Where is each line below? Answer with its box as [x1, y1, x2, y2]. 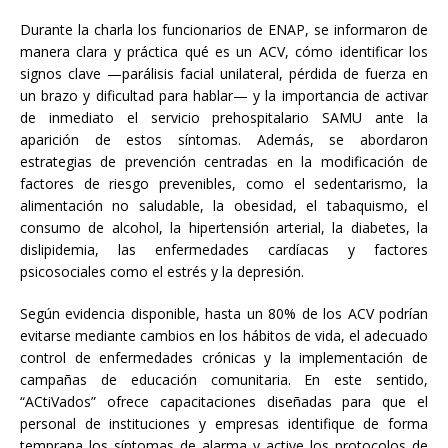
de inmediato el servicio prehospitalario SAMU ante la [20, 108, 428, 128]
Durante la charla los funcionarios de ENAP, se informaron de [20, 20, 428, 40]
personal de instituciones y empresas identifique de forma [20, 414, 428, 434]
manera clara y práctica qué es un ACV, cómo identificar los [20, 42, 428, 62]
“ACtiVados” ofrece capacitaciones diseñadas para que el [20, 392, 428, 412]
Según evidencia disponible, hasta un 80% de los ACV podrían [20, 304, 428, 324]
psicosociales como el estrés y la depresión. [20, 262, 304, 282]
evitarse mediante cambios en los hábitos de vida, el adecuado [20, 326, 428, 346]
